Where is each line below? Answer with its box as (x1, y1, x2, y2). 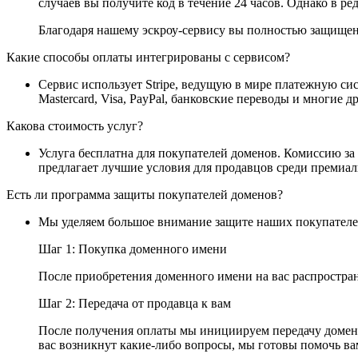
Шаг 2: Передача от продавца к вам (38, 296, 231, 310)
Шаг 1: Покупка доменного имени (38, 241, 227, 256)
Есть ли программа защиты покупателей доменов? (6, 187, 283, 201)
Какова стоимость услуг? (6, 118, 143, 133)
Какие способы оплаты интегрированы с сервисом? (6, 50, 290, 64)
